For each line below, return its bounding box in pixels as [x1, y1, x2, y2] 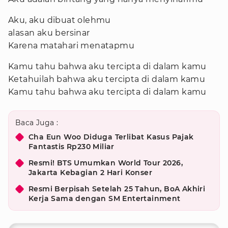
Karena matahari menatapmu [8, 41, 134, 50]
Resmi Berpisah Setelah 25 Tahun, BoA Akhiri [28, 184, 206, 193]
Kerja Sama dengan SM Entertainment [28, 194, 181, 203]
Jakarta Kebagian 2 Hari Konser [28, 168, 152, 177]
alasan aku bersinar [8, 28, 90, 38]
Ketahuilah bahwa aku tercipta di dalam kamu [8, 74, 206, 84]
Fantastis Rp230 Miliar [28, 142, 115, 151]
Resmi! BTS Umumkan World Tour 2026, [28, 158, 183, 167]
